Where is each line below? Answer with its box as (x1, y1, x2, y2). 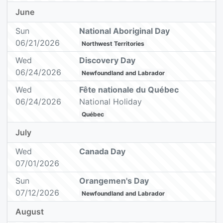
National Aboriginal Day (79, 26, 170, 36)
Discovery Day (79, 55, 136, 66)
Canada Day (79, 146, 126, 157)
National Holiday (79, 97, 142, 107)
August (15, 207, 44, 217)
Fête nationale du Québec (79, 85, 179, 95)
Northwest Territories (82, 40, 145, 48)
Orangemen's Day (79, 176, 149, 186)
